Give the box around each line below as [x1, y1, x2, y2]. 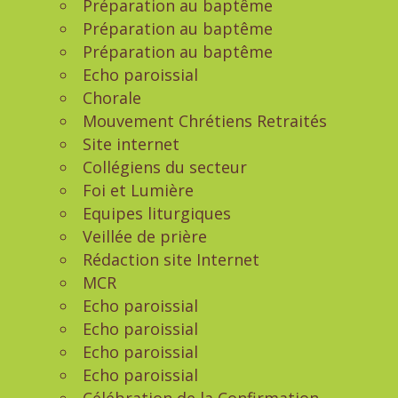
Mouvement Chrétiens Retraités [83, 110, 327, 131]
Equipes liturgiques [83, 203, 231, 224]
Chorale [83, 87, 141, 108]
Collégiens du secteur [83, 156, 247, 178]
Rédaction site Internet [83, 249, 259, 270]
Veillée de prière [83, 226, 207, 247]
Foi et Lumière [83, 179, 194, 201]
